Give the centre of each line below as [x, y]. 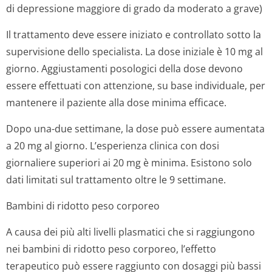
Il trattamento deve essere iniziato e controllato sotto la [134, 35]
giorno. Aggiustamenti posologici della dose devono [124, 69]
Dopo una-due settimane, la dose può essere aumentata [135, 129]
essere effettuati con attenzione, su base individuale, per [136, 86]
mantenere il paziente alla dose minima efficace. [116, 103]
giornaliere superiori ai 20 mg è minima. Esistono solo [129, 163]
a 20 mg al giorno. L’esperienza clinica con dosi [113, 146]
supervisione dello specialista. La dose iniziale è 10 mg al [134, 52]
